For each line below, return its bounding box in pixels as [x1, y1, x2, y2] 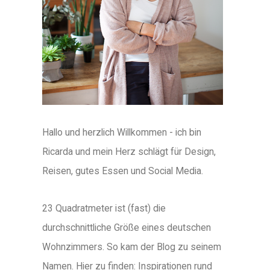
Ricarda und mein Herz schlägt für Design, [42, 145, 216, 157]
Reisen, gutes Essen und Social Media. [42, 165, 203, 177]
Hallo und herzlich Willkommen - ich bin [42, 126, 201, 138]
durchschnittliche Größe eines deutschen [42, 221, 211, 233]
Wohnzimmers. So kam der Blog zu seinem [42, 240, 221, 253]
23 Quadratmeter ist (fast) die [42, 202, 166, 214]
